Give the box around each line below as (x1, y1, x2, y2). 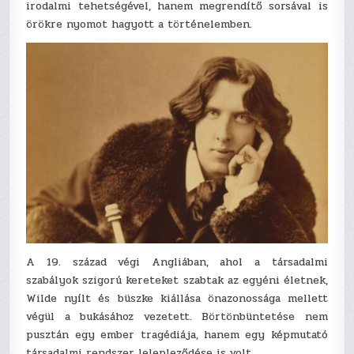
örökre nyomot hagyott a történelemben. (26, 15, 253, 32)
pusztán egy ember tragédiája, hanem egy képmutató (26, 326, 328, 344)
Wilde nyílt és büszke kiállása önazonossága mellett (26, 290, 328, 307)
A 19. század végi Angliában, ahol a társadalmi (26, 254, 328, 271)
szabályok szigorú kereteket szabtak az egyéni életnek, (26, 272, 328, 289)
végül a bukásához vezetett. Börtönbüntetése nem (26, 308, 328, 326)
